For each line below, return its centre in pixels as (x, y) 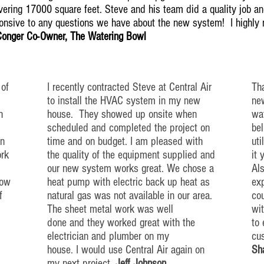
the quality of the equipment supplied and (131, 155)
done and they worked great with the (121, 223)
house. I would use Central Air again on (126, 250)
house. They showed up (98, 114)
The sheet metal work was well (110, 209)
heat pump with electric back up (114, 182)
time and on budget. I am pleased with (125, 141)
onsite (161, 114)
